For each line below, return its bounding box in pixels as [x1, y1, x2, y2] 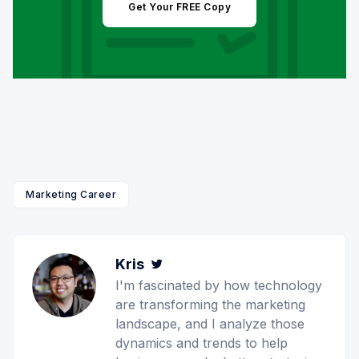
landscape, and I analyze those [115, 316, 305, 332]
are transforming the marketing [115, 296, 305, 313]
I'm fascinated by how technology [115, 277, 322, 293]
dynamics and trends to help [115, 335, 288, 351]
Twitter [167, 256, 219, 272]
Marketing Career [26, 188, 116, 200]
